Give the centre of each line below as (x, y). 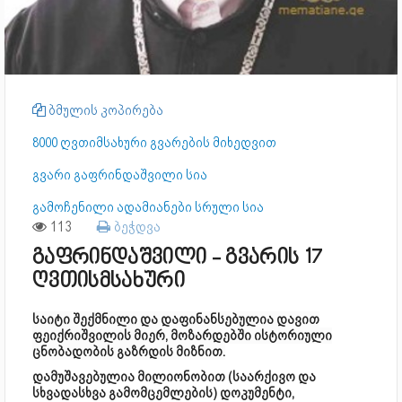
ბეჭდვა (135, 227)
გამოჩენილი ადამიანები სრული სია (148, 207)
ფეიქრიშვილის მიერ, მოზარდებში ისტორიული (182, 336)
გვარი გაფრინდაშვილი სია (120, 175)
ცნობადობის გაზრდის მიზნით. (129, 352)
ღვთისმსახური (109, 282)
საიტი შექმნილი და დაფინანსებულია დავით (176, 319)
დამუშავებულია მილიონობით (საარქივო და (174, 377)
